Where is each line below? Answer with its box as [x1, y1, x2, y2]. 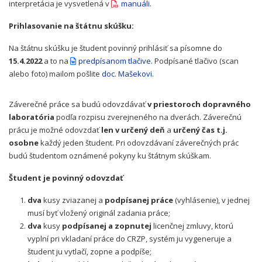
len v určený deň [101, 125, 165, 135]
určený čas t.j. [173, 125, 227, 135]
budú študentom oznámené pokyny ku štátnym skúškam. [9, 150, 211, 161]
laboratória [9, 112, 54, 122]
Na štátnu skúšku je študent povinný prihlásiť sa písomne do [9, 43, 222, 53]
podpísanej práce [105, 195, 173, 205]
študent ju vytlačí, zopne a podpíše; [27, 246, 151, 257]
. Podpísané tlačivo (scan [151, 56, 239, 66]
